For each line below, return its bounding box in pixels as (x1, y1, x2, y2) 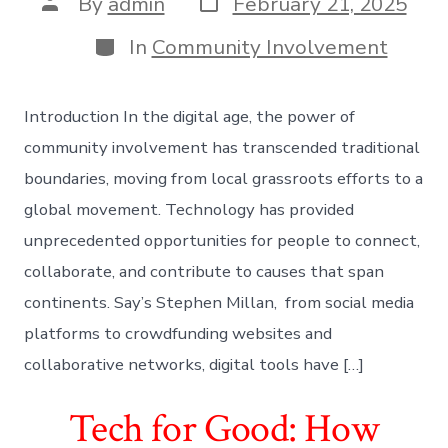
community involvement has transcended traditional (24, 136, 421, 160)
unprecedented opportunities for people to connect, (24, 229, 421, 253)
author (40, 7, 105, 36)
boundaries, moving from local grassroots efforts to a (24, 167, 424, 191)
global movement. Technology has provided (24, 198, 355, 222)
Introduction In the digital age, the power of (24, 105, 356, 129)
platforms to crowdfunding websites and (24, 322, 333, 346)
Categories (91, 28, 196, 57)
